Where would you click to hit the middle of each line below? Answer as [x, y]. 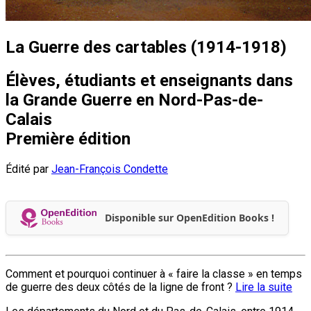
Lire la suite [264, 287]
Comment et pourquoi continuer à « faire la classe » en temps [154, 274]
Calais [29, 119]
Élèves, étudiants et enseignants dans [149, 80]
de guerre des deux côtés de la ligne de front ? [120, 287]
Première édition [68, 138]
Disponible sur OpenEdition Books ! [189, 218]
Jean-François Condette [110, 169]
